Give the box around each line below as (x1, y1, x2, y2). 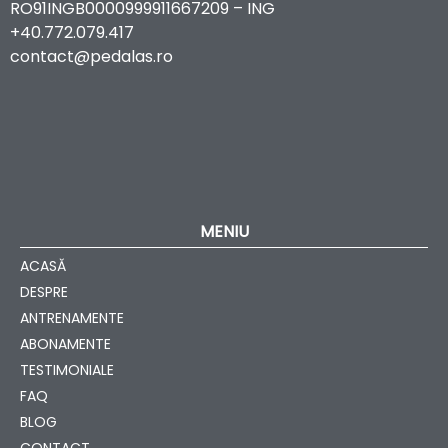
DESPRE (20, 282, 68, 303)
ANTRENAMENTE (20, 308, 124, 329)
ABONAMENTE (20, 334, 111, 355)
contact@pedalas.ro (10, 45, 173, 69)
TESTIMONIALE (20, 360, 114, 381)
